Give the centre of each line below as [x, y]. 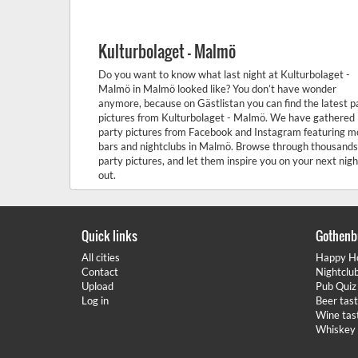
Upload [97, 286]
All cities [101, 257]
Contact [100, 272]
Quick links [109, 236]
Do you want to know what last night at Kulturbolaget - [224, 74]
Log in [95, 300]
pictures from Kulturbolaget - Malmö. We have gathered [227, 117]
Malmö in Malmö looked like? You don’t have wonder [217, 89]
